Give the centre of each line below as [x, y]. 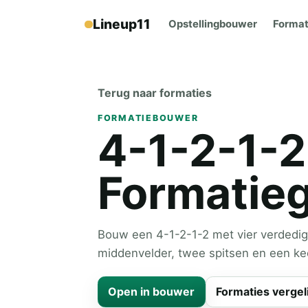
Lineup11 [121, 24]
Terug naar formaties [155, 92]
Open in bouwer [152, 292]
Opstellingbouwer [213, 24]
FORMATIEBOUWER [148, 118]
